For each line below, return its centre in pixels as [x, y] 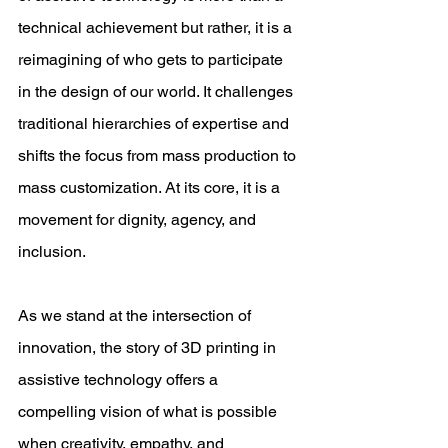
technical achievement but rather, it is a [157, 27]
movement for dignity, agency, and [139, 219]
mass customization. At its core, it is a [151, 187]
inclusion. [54, 251]
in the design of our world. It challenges [157, 91]
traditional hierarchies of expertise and [155, 123]
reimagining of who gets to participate [152, 59]
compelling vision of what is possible [149, 411]
